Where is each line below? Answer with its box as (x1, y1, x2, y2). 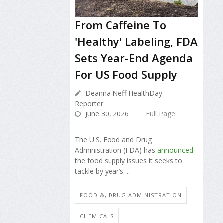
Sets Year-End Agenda (75, 50, 193, 65)
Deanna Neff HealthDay (83, 88, 162, 98)
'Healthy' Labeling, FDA (75, 33, 198, 49)
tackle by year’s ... (75, 166, 130, 176)
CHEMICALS (80, 212, 114, 220)
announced (157, 145, 193, 155)
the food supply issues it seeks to (75, 155, 182, 165)
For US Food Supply (75, 66, 177, 82)
